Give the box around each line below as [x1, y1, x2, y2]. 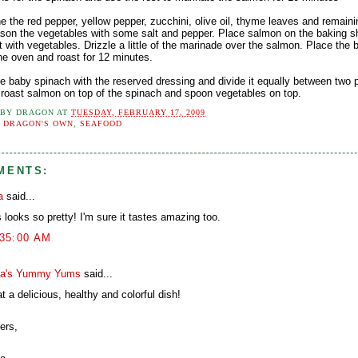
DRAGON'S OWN [3, 119, 74, 128]
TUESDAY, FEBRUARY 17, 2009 [71, 108, 206, 117]
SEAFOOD [80, 119, 123, 128]
